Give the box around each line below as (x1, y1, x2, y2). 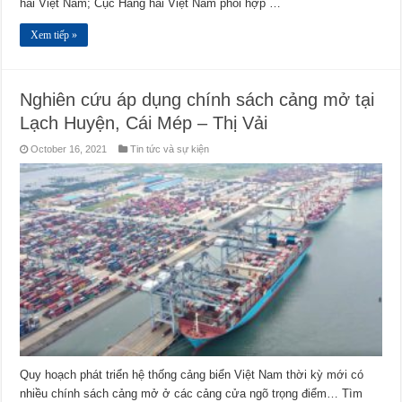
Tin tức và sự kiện (130, 143, 210, 154)
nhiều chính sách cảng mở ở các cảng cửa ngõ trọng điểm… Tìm (20, 386, 363, 400)
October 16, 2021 (31, 143, 108, 154)
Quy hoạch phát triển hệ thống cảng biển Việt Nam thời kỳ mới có (20, 367, 364, 381)
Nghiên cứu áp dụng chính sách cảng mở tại (20, 89, 375, 109)
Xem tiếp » (31, 28, 78, 41)
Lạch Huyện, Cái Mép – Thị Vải (20, 112, 268, 133)
